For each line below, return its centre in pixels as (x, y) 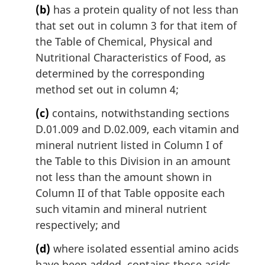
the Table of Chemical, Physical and (124, 42)
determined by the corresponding (120, 74)
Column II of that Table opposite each (130, 193)
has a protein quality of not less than (144, 10)
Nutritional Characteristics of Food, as (131, 58)
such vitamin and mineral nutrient (121, 209)
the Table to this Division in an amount (133, 161)
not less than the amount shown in (124, 177)
